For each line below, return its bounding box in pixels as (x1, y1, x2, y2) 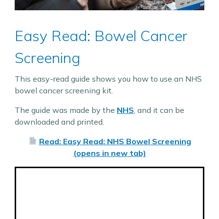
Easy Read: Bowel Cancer (15, 26, 188, 45)
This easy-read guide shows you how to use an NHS (15, 73, 202, 84)
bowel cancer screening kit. (15, 85, 113, 95)
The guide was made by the (15, 105, 117, 115)
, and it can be (134, 105, 184, 115)
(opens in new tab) (73, 148, 146, 158)
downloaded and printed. (15, 116, 104, 127)
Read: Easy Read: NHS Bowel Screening (39, 136, 191, 146)
